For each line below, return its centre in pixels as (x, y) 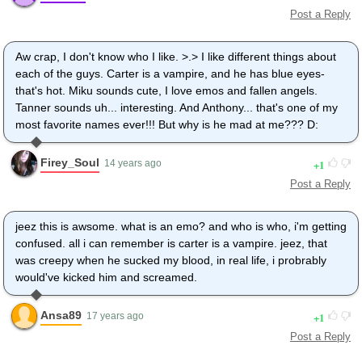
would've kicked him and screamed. (106, 278)
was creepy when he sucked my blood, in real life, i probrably (171, 261)
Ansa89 (61, 315)
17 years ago (115, 316)
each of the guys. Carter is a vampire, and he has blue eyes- (170, 74)
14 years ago (133, 164)
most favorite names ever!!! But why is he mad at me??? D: (167, 125)
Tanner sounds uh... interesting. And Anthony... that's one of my (177, 108)
